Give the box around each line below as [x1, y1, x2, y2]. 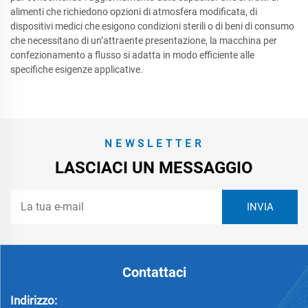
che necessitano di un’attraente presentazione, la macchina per [10, 35, 277, 46]
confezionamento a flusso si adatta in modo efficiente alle [10, 49, 254, 60]
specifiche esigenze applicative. [10, 64, 143, 75]
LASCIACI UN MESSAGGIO [55, 158, 253, 177]
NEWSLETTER [104, 137, 204, 150]
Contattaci [122, 264, 186, 280]
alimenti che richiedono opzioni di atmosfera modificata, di [10, 6, 257, 17]
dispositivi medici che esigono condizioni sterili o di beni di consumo [10, 21, 294, 32]
